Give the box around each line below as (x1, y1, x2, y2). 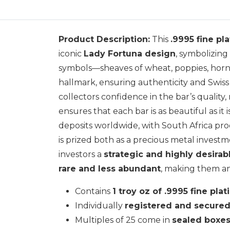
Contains (75, 186, 112, 197)
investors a (59, 149, 104, 160)
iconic (59, 49, 84, 59)
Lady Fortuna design (84, 49, 176, 59)
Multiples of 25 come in (75, 215, 172, 225)
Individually (75, 201, 125, 211)
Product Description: (59, 34, 150, 45)
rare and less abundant (59, 164, 161, 174)
